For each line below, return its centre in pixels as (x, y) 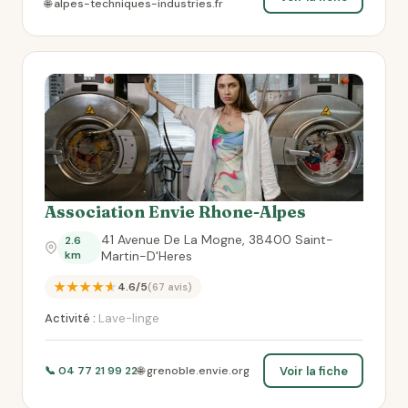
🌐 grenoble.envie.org (194, 371)
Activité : (70, 318)
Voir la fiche (313, 371)
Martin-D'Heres (146, 256)
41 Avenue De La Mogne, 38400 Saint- (217, 240)
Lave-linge (127, 318)
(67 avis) (170, 287)
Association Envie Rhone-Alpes (175, 212)
